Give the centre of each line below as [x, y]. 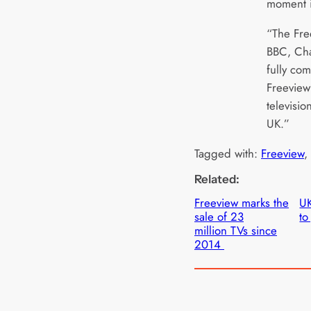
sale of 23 [219, 216]
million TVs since [236, 230]
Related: [217, 179]
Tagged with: [228, 154]
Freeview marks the [242, 202]
